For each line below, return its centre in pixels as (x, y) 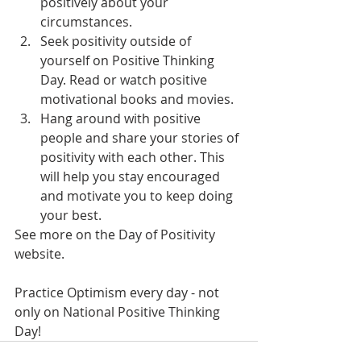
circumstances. (86, 22)
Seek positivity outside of (117, 41)
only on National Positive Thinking (119, 312)
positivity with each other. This (134, 157)
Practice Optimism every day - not (118, 293)
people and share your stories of (141, 138)
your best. (71, 215)
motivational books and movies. (137, 99)
